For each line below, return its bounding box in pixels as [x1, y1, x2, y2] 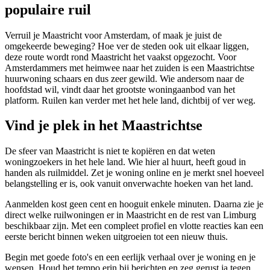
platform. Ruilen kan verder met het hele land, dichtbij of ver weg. [5, 95, 256, 105]
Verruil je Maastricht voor [5, 30, 104, 40]
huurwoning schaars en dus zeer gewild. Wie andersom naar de [5, 73, 244, 84]
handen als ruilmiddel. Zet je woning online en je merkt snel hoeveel [5, 168, 264, 178]
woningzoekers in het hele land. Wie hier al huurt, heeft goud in [5, 157, 246, 168]
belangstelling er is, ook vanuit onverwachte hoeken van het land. [5, 178, 253, 189]
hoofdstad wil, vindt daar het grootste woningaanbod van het [5, 84, 235, 95]
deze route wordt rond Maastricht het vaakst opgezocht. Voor [5, 51, 236, 62]
